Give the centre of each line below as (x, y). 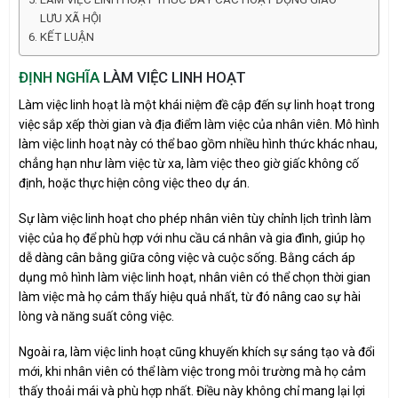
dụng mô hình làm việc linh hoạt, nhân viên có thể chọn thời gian (195, 277)
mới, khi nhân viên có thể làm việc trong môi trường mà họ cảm (192, 372)
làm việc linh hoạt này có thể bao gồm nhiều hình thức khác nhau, (198, 143)
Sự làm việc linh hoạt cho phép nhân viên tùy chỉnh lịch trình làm (195, 218)
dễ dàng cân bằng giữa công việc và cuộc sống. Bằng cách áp (187, 257)
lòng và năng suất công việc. (96, 316)
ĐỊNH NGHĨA (61, 78)
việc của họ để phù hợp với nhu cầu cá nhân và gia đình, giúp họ (192, 238)
